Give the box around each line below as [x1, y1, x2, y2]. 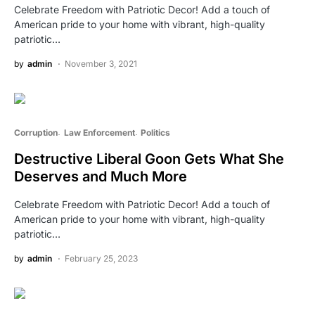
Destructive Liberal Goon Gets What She [14, 150, 284, 167]
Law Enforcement [63, 127, 135, 138]
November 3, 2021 [65, 58, 137, 69]
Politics [141, 127, 170, 138]
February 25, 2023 [65, 252, 138, 264]
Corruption [14, 127, 58, 138]
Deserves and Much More [14, 167, 187, 185]
